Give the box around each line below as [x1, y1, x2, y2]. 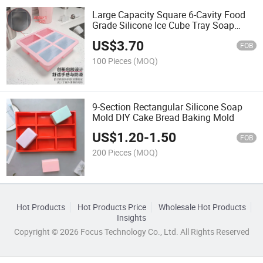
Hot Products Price [77, 201, 146, 213]
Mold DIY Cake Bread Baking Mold [92, 110, 235, 124]
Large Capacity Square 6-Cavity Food [92, 8, 246, 22]
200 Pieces [92, 147, 132, 159]
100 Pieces [92, 55, 132, 66]
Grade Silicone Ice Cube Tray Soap [92, 19, 235, 32]
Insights [117, 212, 146, 223]
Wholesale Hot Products [158, 201, 246, 213]
